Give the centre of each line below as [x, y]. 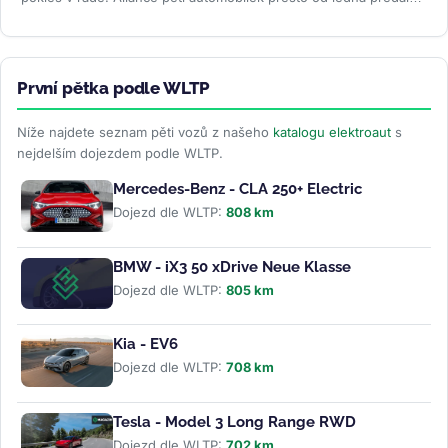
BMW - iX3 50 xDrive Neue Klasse [232, 266]
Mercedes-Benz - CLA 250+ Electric [237, 188]
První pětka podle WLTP [114, 87]
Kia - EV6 [145, 344]
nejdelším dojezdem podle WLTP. [120, 152]
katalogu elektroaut [332, 131]
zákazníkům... [65, 14]
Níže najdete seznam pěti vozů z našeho [145, 131]
